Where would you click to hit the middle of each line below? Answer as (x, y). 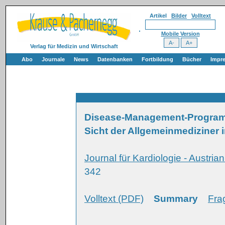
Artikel (160, 16)
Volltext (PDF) (114, 199)
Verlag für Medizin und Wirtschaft (74, 46)
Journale (53, 59)
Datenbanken (115, 59)
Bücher (192, 59)
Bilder (179, 16)
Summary (176, 199)
